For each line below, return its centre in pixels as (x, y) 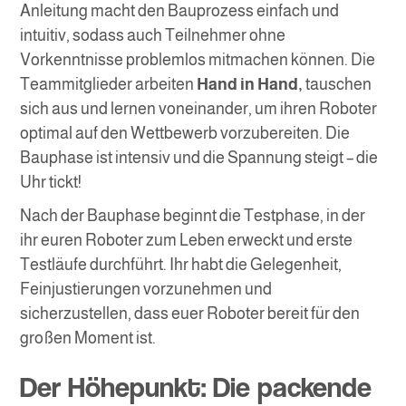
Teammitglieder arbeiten (109, 85)
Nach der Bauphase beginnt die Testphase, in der (193, 216)
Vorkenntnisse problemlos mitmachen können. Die (198, 60)
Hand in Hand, (250, 85)
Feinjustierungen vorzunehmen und (146, 290)
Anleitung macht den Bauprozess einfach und (180, 11)
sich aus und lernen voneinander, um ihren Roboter (199, 109)
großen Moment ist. (88, 338)
